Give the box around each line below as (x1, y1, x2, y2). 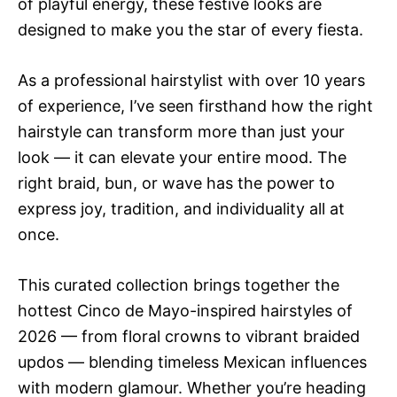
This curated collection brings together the (18, 276, 339, 294)
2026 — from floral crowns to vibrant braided (18, 327, 360, 346)
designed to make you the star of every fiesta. (18, 20, 363, 39)
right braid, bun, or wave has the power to (18, 174, 335, 192)
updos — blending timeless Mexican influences (18, 353, 367, 371)
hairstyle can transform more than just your (18, 122, 345, 141)
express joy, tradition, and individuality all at (18, 199, 345, 218)
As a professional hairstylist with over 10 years (18, 71, 365, 90)
